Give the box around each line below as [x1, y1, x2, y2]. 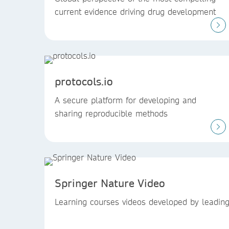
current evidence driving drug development [55, 6, 216, 17]
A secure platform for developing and [55, 95, 196, 105]
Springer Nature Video [55, 176, 165, 190]
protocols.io [55, 75, 113, 88]
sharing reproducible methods [55, 108, 168, 119]
